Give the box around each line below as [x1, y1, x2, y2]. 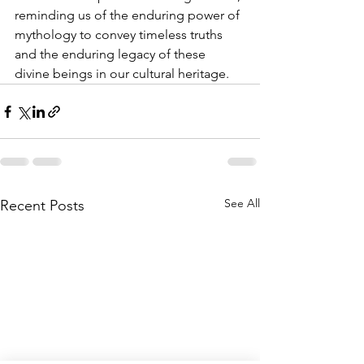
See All [224, 196, 260, 210]
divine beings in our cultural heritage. [15, 66, 229, 81]
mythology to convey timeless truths [15, 27, 226, 42]
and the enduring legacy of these [15, 46, 209, 62]
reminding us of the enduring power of [15, 7, 243, 23]
